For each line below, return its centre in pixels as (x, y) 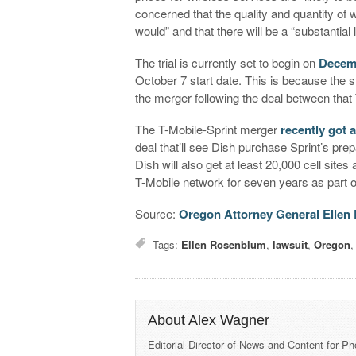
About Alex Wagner (209, 320)
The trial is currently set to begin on (227, 62)
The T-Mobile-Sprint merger (208, 129)
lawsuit (290, 244)
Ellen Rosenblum (224, 244)
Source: (157, 213)
